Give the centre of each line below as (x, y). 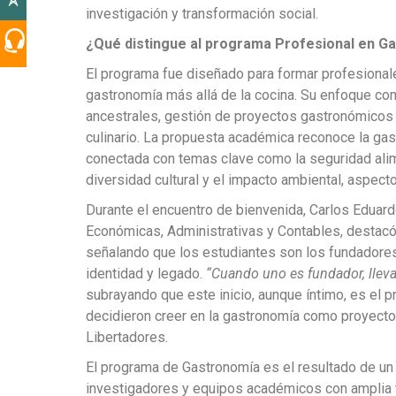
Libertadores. (127, 337)
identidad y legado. (146, 274)
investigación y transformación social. (202, 14)
